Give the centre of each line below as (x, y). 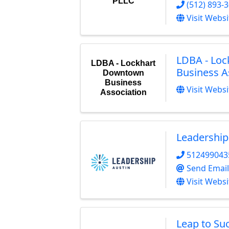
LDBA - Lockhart (123, 63)
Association (123, 93)
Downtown (123, 73)
